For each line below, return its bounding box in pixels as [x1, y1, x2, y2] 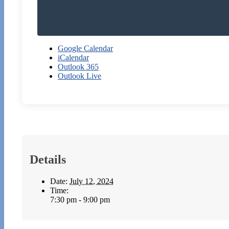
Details [30, 152, 66, 166]
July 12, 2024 [70, 176, 113, 186]
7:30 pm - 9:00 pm [50, 195, 110, 204]
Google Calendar [58, 43, 113, 53]
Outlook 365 [58, 62, 99, 71]
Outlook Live [58, 71, 101, 80]
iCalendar [58, 53, 89, 62]
